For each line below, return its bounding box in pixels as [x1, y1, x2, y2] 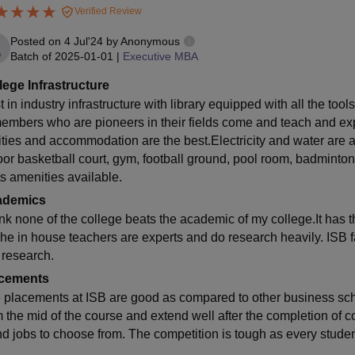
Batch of [10, 49, 52, 63]
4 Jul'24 [63, 34, 103, 48]
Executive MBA [122, 49, 198, 63]
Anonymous [120, 34, 180, 48]
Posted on [10, 34, 64, 48]
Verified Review [71, 6, 142, 17]
